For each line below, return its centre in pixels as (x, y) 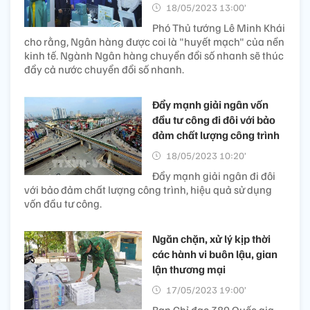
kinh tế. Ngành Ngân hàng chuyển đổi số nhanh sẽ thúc (154, 55)
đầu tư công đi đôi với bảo (214, 119)
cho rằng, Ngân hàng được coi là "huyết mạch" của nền (154, 41)
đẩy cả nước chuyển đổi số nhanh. (104, 69)
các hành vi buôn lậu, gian (215, 254)
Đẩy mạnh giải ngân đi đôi (214, 175)
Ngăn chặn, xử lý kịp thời (211, 238)
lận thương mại (189, 269)
